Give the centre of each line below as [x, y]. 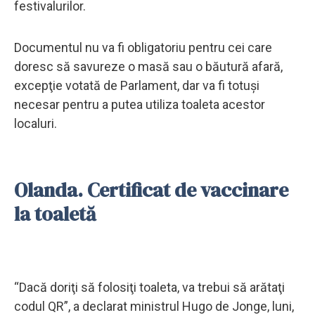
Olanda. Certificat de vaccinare [151, 189]
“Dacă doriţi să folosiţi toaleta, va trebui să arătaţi [149, 287]
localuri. [36, 123]
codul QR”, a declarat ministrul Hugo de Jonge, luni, [154, 306]
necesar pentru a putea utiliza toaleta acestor [140, 104]
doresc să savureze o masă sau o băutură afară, [148, 66]
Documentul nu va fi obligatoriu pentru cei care [143, 47]
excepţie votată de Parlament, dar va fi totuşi [137, 85]
